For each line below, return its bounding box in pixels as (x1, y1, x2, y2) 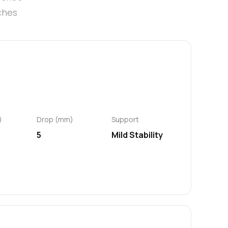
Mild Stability (111, 129, 163, 141)
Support (111, 115, 139, 125)
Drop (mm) (37, 115, 74, 125)
